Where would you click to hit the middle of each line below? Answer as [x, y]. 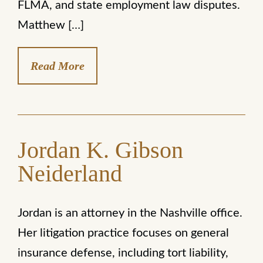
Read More [58, 66]
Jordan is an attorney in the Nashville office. [130, 213]
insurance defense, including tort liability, [123, 253]
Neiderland [70, 173]
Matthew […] [51, 25]
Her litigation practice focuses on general [123, 233]
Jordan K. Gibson [100, 150]
